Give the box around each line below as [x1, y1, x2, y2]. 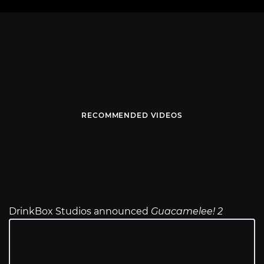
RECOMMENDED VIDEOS [81, 111, 183, 120]
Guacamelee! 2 [151, 206, 223, 217]
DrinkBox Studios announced [9, 206, 151, 217]
